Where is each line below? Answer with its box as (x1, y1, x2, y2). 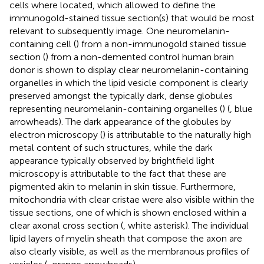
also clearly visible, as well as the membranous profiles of (9, 245, 249, 257)
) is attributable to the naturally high (103, 128, 251, 140)
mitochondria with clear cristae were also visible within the (9, 193, 255, 205)
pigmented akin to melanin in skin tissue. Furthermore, (9, 180, 236, 192)
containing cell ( (9, 38, 76, 49)
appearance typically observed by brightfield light (9, 154, 214, 166)
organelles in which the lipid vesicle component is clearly (9, 77, 248, 88)
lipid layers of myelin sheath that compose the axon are (9, 232, 242, 244)
